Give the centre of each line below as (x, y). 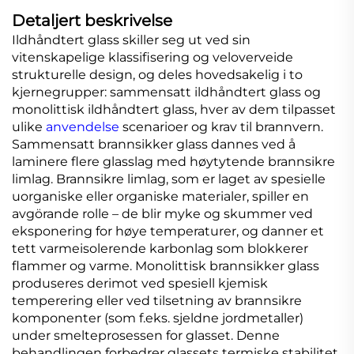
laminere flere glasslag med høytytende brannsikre (173, 162)
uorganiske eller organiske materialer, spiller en (160, 197)
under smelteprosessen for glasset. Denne (146, 336)
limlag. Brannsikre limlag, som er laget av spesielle (169, 179)
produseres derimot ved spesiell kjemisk (140, 284)
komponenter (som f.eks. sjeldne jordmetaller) (158, 318)
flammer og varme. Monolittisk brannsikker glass (166, 266)
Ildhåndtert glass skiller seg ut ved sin (131, 40)
